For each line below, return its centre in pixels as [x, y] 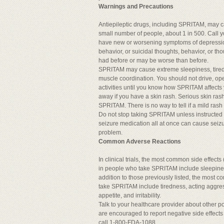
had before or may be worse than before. [153, 60]
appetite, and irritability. [130, 195]
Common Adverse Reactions [140, 141]
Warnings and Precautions [136, 6]
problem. [110, 132]
